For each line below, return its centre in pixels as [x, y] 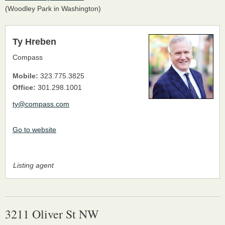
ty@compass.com [41, 104]
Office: [24, 87]
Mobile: [25, 76]
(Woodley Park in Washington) [53, 8]
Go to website [34, 129]
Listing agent [33, 165]
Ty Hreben [34, 41]
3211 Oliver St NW [52, 214]
